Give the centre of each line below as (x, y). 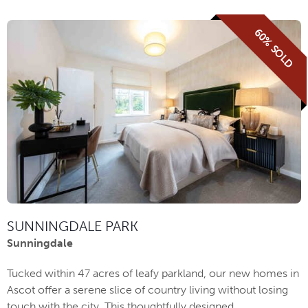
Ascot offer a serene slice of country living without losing (147, 289)
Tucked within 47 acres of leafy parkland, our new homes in (153, 273)
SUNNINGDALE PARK (73, 226)
